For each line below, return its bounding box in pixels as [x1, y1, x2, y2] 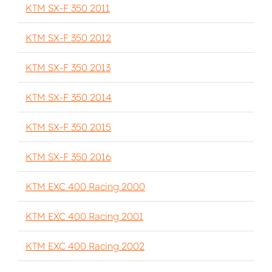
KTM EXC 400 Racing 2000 [25, 180, 145, 192]
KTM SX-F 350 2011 [25, 2, 110, 14]
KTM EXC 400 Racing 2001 [25, 210, 143, 222]
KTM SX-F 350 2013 [25, 61, 110, 73]
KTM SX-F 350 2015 [25, 121, 111, 133]
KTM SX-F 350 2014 [25, 91, 112, 103]
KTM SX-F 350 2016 [25, 151, 111, 163]
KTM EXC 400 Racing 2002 [25, 240, 144, 252]
